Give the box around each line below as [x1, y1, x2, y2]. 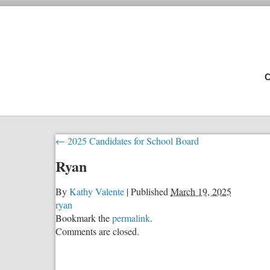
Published [131, 184, 168, 198]
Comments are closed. [55, 224, 139, 237]
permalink [112, 211, 150, 224]
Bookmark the [55, 211, 112, 224]
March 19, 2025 [171, 184, 231, 198]
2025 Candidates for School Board [65, 134, 199, 147]
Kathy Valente [69, 184, 124, 198]
